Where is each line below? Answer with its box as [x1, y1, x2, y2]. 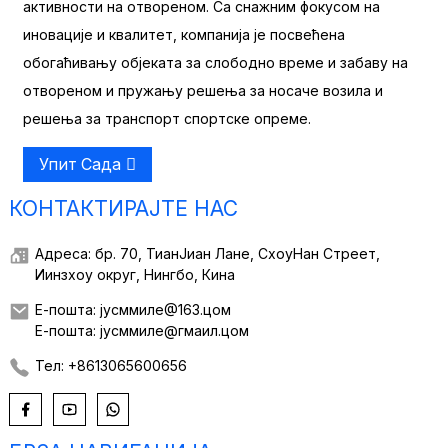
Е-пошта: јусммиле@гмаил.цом [34, 322, 249, 340]
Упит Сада [38, 154, 121, 174]
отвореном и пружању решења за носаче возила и [22, 81, 383, 99]
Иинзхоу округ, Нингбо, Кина [34, 266, 235, 284]
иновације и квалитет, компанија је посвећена [22, 25, 345, 43]
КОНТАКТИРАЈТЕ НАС [8, 195, 238, 221]
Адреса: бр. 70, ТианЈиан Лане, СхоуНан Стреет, [34, 245, 380, 263]
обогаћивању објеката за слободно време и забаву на [22, 53, 408, 71]
